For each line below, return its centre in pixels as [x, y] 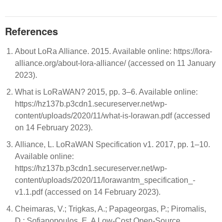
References [31, 31]
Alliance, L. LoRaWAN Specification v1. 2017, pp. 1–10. [112, 144]
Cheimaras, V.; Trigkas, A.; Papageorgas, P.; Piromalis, [111, 209]
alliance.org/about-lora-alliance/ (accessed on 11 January [115, 63]
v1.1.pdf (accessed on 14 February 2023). [88, 192]
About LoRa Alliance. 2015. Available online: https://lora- [113, 51]
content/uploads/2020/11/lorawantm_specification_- [105, 180]
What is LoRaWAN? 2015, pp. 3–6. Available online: [106, 92]
